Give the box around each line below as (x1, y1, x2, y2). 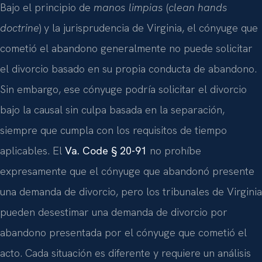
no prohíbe (147, 143, 201, 157)
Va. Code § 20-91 (65, 143, 147, 157)
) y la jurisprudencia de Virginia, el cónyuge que (39, 20, 258, 35)
